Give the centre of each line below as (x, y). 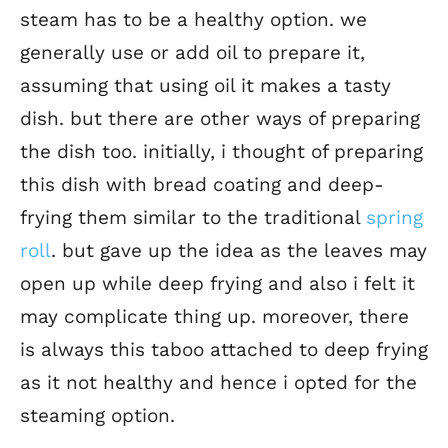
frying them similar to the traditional (193, 218)
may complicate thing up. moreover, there (214, 317)
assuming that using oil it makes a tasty (205, 86)
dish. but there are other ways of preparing (220, 119)
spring (394, 218)
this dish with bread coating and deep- (202, 185)
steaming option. (97, 416)
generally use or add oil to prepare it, (192, 53)
